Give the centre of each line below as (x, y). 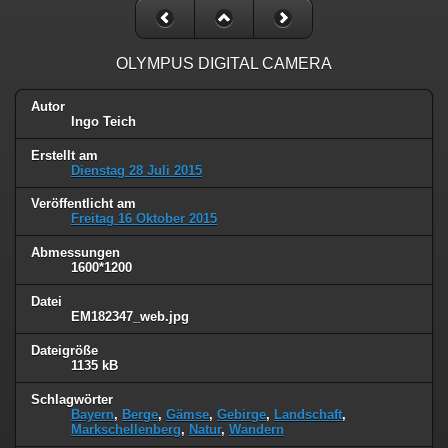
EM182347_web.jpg (130, 317)
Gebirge (241, 415)
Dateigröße (64, 351)
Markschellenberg (126, 430)
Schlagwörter (72, 400)
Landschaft (308, 415)
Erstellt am (64, 155)
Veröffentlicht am (83, 204)
